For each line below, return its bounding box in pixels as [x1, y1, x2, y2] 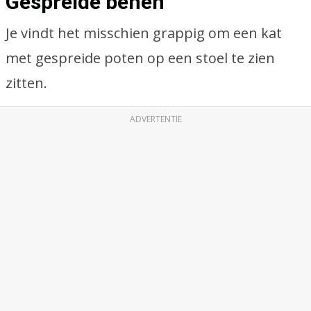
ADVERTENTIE [129, 113, 182, 125]
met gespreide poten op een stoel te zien [6, 49, 275, 67]
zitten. [6, 74, 47, 92]
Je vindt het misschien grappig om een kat [6, 24, 282, 42]
